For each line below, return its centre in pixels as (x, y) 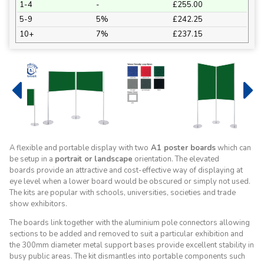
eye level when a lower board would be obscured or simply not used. (130, 181)
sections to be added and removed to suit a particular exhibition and (126, 234)
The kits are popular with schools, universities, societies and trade (123, 193)
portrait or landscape (94, 159)
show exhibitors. (39, 204)
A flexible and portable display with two (79, 148)
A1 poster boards (182, 148)
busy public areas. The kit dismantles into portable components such (127, 256)
